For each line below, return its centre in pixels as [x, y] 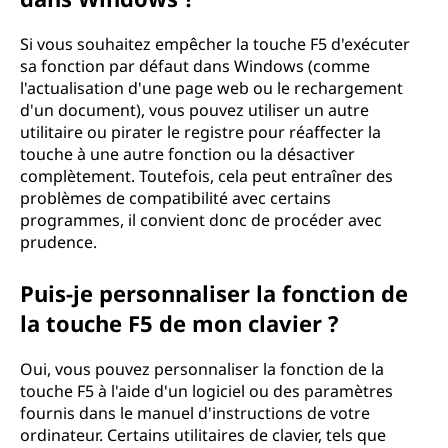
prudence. [58, 242]
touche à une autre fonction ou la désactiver [187, 154]
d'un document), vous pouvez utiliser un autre [194, 110]
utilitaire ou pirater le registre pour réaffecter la [200, 132]
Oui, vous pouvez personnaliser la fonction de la [202, 369]
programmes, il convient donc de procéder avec [201, 220]
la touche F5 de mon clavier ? [179, 323]
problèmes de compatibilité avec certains [175, 198]
